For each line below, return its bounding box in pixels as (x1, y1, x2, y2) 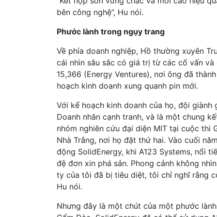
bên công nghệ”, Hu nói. (57, 7, 143, 17)
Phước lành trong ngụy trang (57, 26, 165, 36)
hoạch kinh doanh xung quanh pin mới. (57, 80, 198, 91)
